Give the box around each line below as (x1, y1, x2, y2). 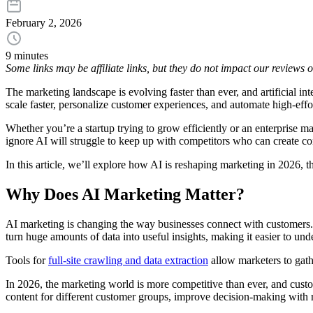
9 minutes (6, 50, 48, 62)
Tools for (6, 254, 48, 267)
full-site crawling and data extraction (48, 254, 208, 267)
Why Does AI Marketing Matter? (6, 185, 245, 204)
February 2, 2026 (6, 17, 82, 29)
